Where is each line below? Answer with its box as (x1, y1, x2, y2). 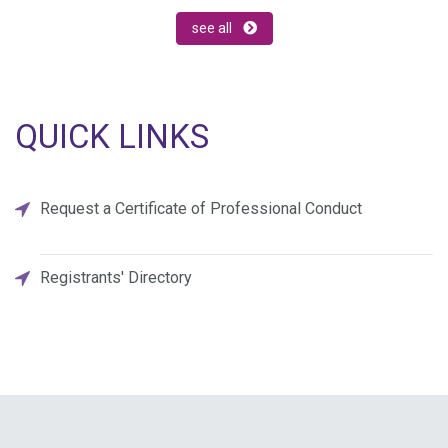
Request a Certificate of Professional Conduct (40, 198, 362, 218)
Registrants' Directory (40, 267, 192, 287)
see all (191, 19, 235, 36)
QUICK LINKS (15, 116, 209, 156)
